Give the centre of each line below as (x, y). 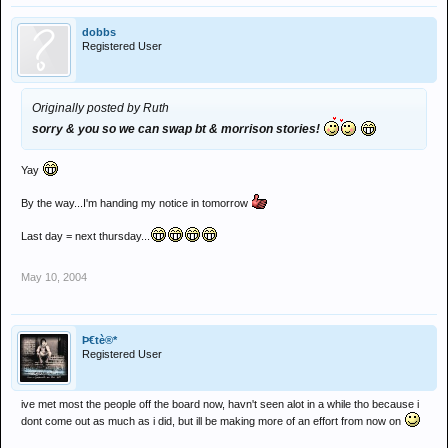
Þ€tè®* (99, 340)
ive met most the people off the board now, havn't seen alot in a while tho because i (220, 404)
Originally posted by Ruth (100, 108)
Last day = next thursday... (85, 236)
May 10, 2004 (54, 277)
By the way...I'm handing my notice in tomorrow (136, 203)
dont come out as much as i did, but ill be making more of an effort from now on (212, 421)
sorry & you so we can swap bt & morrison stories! (177, 129)
